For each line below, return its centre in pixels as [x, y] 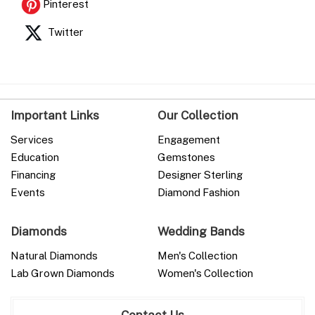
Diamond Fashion [199, 192]
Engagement [189, 140]
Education [35, 157]
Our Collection [198, 115]
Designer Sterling [200, 175]
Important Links [55, 115]
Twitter [65, 32]
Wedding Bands [201, 231]
